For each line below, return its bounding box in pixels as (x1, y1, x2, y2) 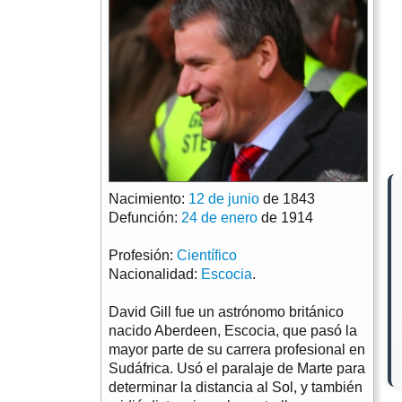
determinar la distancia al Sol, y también (109, 380, 363, 396)
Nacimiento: (109, 191, 188, 207)
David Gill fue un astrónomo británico (109, 304, 344, 320)
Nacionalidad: (109, 267, 201, 283)
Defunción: (109, 210, 181, 226)
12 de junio (188, 191, 259, 207)
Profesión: (109, 248, 177, 264)
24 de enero (181, 210, 258, 226)
